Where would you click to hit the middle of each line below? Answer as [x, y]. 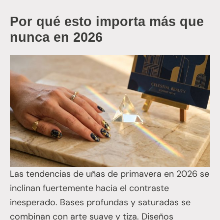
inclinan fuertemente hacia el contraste [89, 188]
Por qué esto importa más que [107, 21]
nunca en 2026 [56, 37]
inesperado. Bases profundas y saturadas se [100, 202]
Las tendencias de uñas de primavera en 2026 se [110, 174]
